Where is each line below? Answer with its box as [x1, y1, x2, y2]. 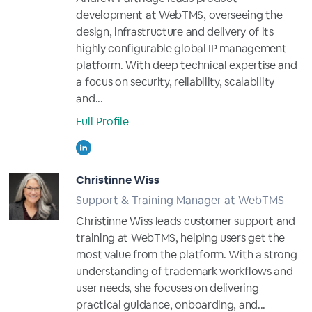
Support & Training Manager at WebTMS [76, 193, 285, 208]
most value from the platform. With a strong [76, 247, 297, 262]
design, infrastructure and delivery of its [76, 24, 274, 39]
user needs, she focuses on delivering [76, 281, 259, 295]
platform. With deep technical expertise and [76, 58, 297, 72]
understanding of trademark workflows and [76, 264, 293, 279]
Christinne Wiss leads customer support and [76, 214, 295, 228]
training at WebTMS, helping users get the [76, 231, 286, 245]
